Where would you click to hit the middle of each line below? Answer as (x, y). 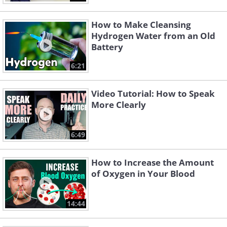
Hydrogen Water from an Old (153, 36)
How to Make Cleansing (141, 25)
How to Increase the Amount (153, 163)
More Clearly (119, 105)
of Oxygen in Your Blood (143, 174)
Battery (107, 47)
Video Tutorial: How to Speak (153, 94)
